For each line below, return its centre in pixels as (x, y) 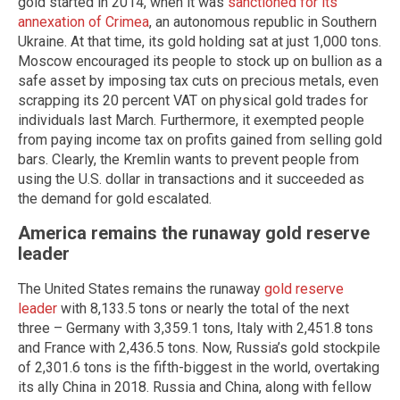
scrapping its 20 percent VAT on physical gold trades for (193, 100)
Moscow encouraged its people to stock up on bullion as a (200, 61)
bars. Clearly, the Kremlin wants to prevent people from (188, 159)
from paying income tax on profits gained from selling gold (200, 139)
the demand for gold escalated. (115, 198)
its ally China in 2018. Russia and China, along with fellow (195, 387)
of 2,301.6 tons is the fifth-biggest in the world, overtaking (199, 368)
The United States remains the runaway (141, 289)
